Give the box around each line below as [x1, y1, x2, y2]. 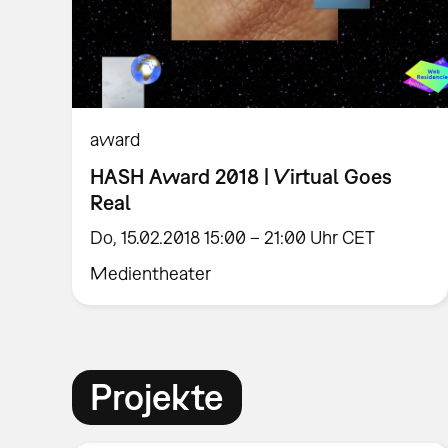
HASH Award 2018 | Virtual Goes [90, 163, 393, 188]
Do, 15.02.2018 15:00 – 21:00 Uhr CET [90, 226, 376, 248]
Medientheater [90, 262, 212, 284]
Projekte [90, 375, 224, 419]
